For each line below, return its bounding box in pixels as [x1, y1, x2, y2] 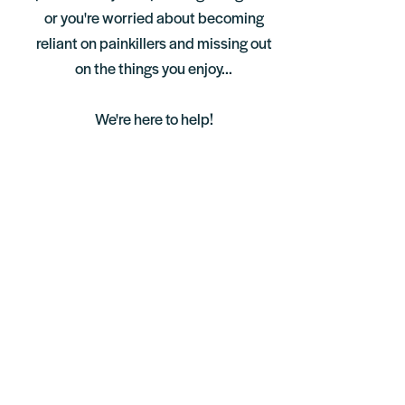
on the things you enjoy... [75, 61, 232, 79]
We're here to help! [94, 112, 213, 129]
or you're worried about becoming [43, 11, 264, 28]
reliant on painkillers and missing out [35, 36, 272, 53]
